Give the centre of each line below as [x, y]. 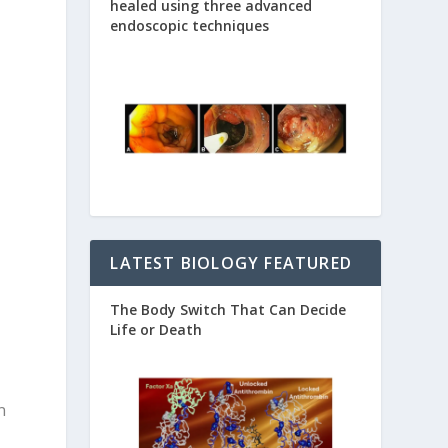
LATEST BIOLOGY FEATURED [231, 262]
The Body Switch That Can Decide [228, 309]
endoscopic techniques [190, 25]
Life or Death [156, 329]
